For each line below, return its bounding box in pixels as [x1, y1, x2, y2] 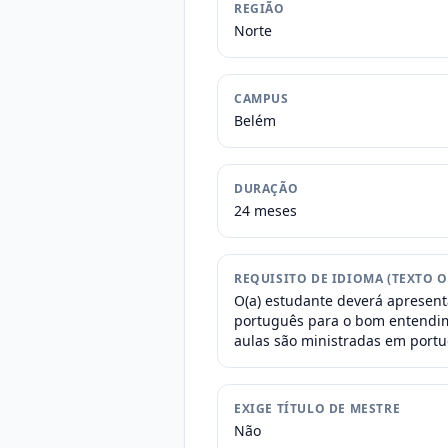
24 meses [234, 201, 297, 220]
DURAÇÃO [234, 180, 299, 197]
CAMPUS [234, 90, 289, 107]
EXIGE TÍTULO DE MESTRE [234, 400, 401, 417]
